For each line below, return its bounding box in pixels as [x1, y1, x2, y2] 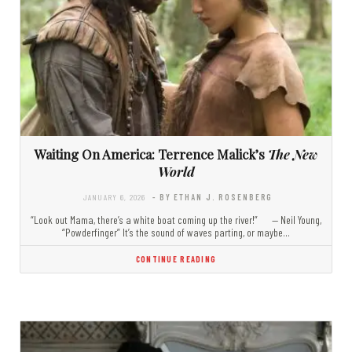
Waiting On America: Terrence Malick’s [35, 145, 268, 163]
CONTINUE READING [135, 254, 217, 265]
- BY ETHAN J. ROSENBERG [152, 192, 273, 203]
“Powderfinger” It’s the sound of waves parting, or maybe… [62, 225, 290, 240]
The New [268, 145, 317, 163]
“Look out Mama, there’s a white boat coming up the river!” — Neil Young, [31, 213, 321, 227]
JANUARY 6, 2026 [82, 192, 146, 203]
